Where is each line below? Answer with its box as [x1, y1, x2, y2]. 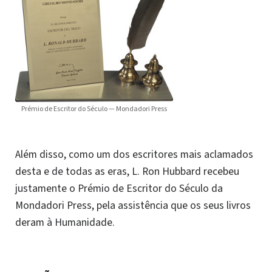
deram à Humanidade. [15, 215, 115, 231]
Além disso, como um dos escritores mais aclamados [15, 147, 253, 163]
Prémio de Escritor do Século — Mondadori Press [21, 104, 167, 115]
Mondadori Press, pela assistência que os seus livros [15, 198, 251, 214]
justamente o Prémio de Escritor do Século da [15, 181, 223, 197]
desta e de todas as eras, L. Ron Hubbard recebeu [15, 164, 239, 180]
